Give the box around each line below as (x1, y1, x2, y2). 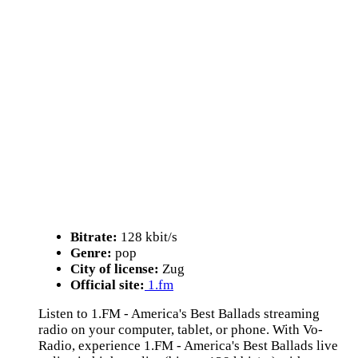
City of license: (70, 261, 159, 276)
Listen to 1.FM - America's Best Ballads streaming (38, 306, 320, 321)
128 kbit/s (117, 229, 177, 245)
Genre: (70, 245, 112, 261)
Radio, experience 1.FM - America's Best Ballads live (38, 338, 338, 353)
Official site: (70, 277, 145, 292)
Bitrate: (70, 229, 117, 245)
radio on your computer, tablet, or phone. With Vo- (38, 322, 323, 337)
